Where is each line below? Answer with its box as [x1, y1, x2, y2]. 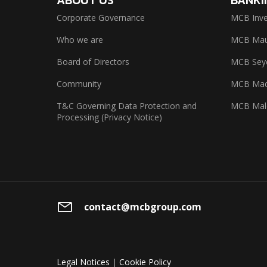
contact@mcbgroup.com [83, 200, 201, 213]
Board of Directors [56, 55, 129, 67]
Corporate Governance [56, 11, 145, 23]
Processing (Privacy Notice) [56, 111, 162, 123]
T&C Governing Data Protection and [56, 100, 197, 111]
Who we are [56, 33, 103, 45]
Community [56, 77, 101, 89]
